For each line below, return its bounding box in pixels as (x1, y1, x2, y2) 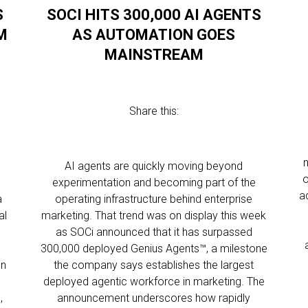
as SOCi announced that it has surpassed (55, 225, 252, 239)
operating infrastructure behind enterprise (55, 192, 253, 206)
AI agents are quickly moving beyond (65, 159, 243, 173)
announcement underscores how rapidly (57, 291, 251, 305)
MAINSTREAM (104, 46, 203, 63)
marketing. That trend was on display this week (41, 209, 267, 222)
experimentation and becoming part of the (52, 176, 256, 189)
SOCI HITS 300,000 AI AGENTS (46, 6, 261, 23)
